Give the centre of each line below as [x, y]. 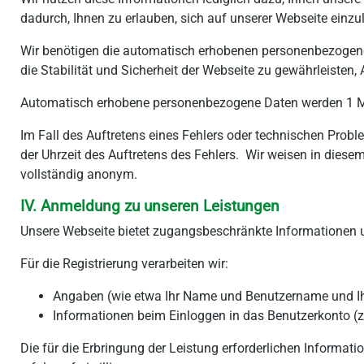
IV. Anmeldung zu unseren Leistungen [150, 206]
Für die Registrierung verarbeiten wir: [124, 264]
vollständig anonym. [79, 174]
